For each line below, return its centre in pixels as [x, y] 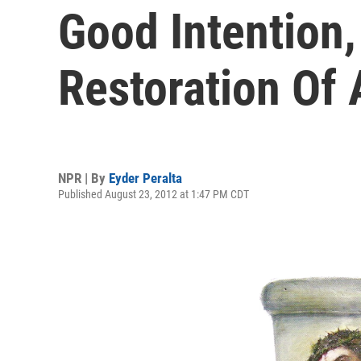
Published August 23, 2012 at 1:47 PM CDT [154, 194]
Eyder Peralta [145, 178]
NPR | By [83, 178]
